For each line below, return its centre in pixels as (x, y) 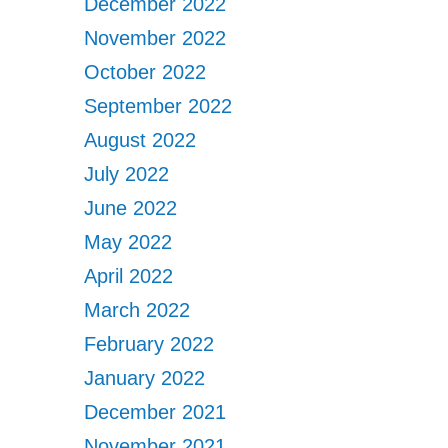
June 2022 (131, 208)
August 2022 (140, 140)
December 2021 (155, 412)
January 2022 (145, 378)
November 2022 (155, 38)
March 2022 (137, 310)
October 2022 (145, 72)
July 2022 (127, 174)
